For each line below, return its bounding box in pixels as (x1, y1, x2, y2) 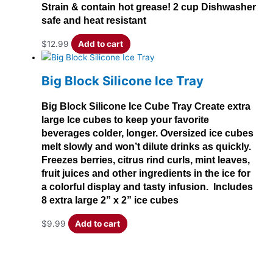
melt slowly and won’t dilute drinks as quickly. (41, 141, 253, 152)
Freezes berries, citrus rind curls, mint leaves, (41, 155, 250, 166)
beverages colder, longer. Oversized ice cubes (41, 128, 253, 139)
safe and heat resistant (41, 15, 146, 26)
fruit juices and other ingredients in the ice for (41, 168, 250, 179)
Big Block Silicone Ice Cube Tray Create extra (41, 101, 250, 112)
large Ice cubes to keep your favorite (41, 115, 209, 126)
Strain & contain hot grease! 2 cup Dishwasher (41, 2, 256, 13)
